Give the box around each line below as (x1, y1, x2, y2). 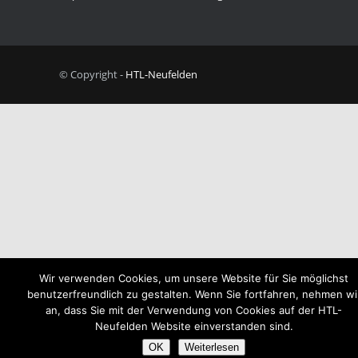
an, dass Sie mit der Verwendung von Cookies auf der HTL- (46, 304, 342, 316)
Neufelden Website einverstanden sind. (94, 320, 293, 332)
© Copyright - (59, 66, 125, 82)
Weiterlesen (185, 341, 239, 353)
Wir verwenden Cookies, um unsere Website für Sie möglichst (39, 272, 348, 284)
